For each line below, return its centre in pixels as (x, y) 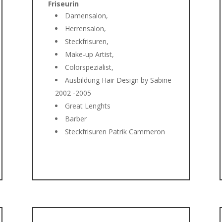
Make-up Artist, (89, 54)
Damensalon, (86, 15)
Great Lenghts (87, 106)
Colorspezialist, (89, 67)
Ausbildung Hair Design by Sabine (118, 80)
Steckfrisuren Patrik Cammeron (115, 131)
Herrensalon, (85, 28)
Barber (76, 118)
